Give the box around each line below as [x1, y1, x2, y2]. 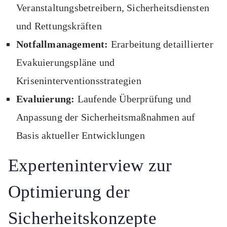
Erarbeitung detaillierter [108, 39, 213, 50]
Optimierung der [8, 182, 130, 202]
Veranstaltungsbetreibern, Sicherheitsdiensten [16, 2, 210, 14]
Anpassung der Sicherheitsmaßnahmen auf [16, 111, 196, 123]
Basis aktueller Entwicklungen [16, 130, 145, 141]
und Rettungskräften [16, 20, 102, 32]
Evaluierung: [16, 93, 75, 105]
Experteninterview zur [8, 156, 172, 176]
